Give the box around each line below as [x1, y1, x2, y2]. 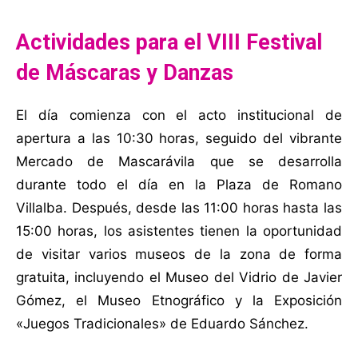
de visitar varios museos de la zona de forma [16, 246, 342, 263]
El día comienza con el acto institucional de [16, 107, 342, 124]
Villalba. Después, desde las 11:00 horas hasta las [16, 200, 342, 217]
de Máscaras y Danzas [16, 60, 233, 86]
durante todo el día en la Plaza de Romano [16, 177, 342, 193]
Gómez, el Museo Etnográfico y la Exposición [16, 292, 342, 309]
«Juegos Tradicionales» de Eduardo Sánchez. [16, 316, 308, 332]
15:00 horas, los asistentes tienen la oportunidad [16, 223, 342, 240]
